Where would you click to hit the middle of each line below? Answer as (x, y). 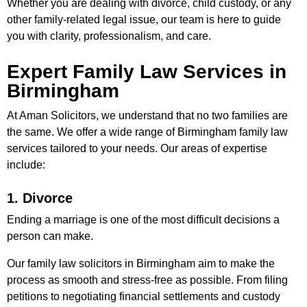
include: (26, 165)
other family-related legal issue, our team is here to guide (144, 20)
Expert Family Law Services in (147, 72)
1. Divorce (40, 198)
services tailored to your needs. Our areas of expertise (137, 148)
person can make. (51, 236)
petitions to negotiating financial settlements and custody (144, 296)
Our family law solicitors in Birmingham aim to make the (141, 263)
